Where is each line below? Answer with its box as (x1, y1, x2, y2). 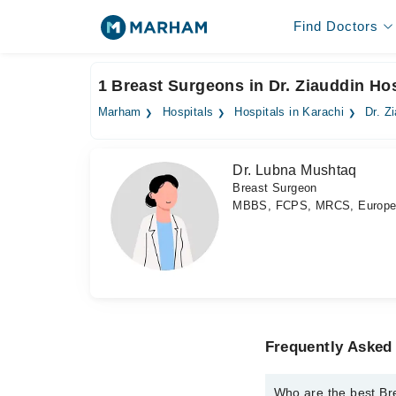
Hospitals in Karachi (234, 106, 345, 118)
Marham (97, 106, 141, 118)
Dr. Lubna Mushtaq (232, 163, 357, 178)
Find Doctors (293, 19, 378, 34)
